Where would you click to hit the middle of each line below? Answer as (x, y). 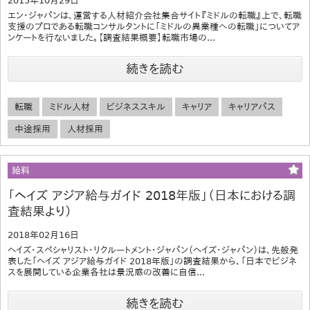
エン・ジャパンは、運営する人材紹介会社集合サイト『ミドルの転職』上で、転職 (155, 15)
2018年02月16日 (43, 235)
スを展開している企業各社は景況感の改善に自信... (106, 272)
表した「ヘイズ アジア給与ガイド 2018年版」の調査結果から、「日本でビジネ (152, 261)
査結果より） (40, 211)
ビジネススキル (136, 107)
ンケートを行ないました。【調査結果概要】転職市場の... (111, 37)
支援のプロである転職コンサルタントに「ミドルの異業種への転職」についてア (154, 26)
